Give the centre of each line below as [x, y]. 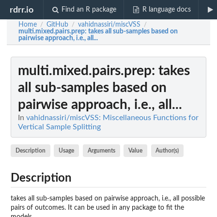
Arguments [101, 150]
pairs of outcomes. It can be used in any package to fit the [97, 208]
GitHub [57, 25]
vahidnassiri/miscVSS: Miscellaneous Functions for [112, 118]
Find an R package [89, 10]
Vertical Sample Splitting [59, 127]
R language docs [166, 10]
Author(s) [167, 150]
